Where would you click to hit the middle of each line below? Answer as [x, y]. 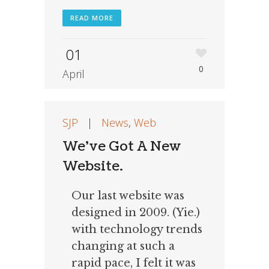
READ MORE [92, 18]
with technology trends [137, 230]
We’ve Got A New [122, 147]
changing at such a [123, 246]
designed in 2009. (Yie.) [136, 213]
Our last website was [128, 196]
